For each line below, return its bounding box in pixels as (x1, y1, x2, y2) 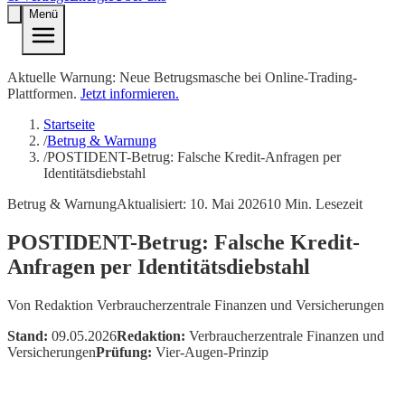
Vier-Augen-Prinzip (152, 344, 268, 361)
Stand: (7, 328, 48, 344)
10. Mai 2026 (190, 196, 267, 212)
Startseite (43, 117, 95, 133)
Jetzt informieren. (80, 86, 179, 102)
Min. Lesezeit (281, 196, 363, 212)
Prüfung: (96, 344, 152, 361)
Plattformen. (7, 86, 77, 102)
